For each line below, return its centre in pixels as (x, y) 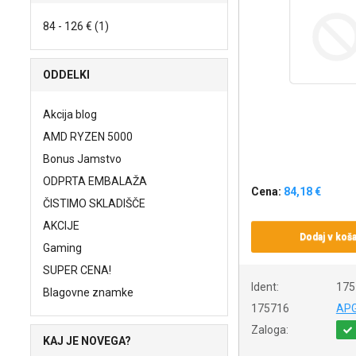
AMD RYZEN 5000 (88, 137)
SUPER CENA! (77, 270)
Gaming (62, 248)
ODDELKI (66, 75)
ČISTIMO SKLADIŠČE (94, 203)
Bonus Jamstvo (82, 159)
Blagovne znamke (88, 292)
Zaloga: (269, 330)
